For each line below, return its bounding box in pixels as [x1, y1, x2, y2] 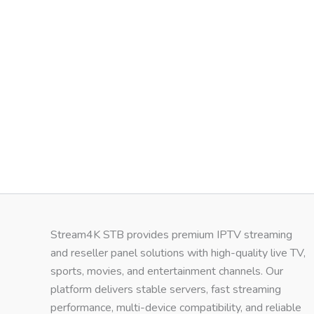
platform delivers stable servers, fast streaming [50, 282, 281, 298]
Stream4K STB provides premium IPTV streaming [50, 227, 292, 243]
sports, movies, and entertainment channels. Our [50, 264, 283, 280]
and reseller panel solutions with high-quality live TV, [50, 245, 306, 261]
